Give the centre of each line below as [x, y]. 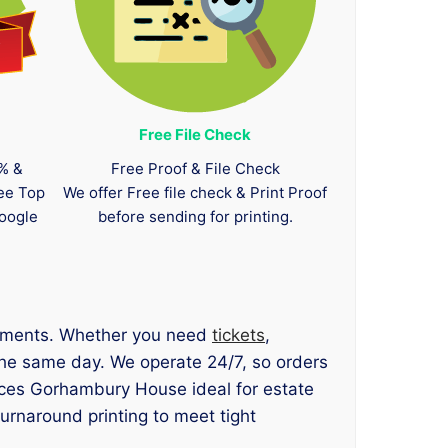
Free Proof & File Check [195, 169]
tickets [238, 335]
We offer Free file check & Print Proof [195, 193]
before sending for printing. [195, 217]
